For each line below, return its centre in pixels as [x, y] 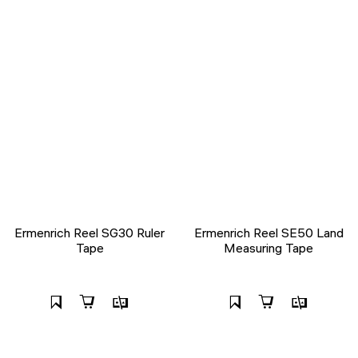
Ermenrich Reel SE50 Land [268, 232]
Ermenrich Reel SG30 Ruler [89, 232]
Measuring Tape [268, 247]
